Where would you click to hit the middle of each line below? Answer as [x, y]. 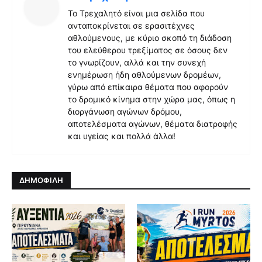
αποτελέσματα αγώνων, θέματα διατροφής [153, 123]
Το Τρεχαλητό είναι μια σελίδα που [136, 13]
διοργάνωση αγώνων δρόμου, [125, 111]
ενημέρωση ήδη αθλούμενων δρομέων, [144, 74]
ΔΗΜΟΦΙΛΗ [41, 180]
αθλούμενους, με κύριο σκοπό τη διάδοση [150, 37]
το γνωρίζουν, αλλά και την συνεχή [137, 62]
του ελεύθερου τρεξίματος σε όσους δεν [148, 50]
